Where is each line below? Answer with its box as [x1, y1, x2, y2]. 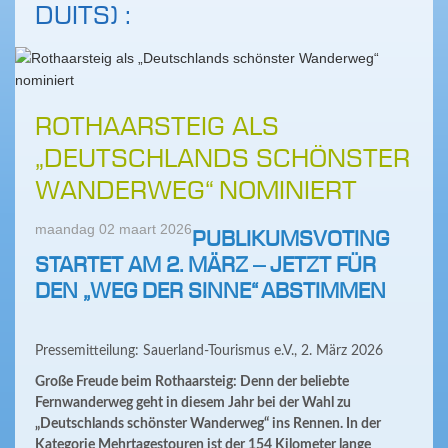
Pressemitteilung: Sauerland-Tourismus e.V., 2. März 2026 [35, 344, 383, 358]
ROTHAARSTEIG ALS [35, 111, 279, 143]
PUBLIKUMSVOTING [192, 227, 389, 253]
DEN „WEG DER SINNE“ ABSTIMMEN [35, 279, 386, 305]
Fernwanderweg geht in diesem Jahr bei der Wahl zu [35, 396, 351, 410]
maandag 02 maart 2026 [35, 221, 192, 237]
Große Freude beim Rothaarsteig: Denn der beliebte [35, 375, 349, 389]
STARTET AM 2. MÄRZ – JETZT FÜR [35, 253, 376, 279]
